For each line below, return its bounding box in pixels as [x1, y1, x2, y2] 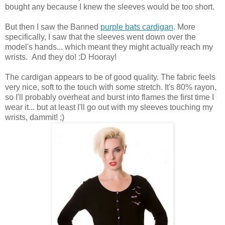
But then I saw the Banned [5, 22, 100, 31]
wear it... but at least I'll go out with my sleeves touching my [5, 102, 213, 111]
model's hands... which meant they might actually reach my [5, 42, 213, 51]
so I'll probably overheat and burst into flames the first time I [5, 92, 214, 101]
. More [173, 22, 195, 31]
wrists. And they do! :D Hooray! [5, 52, 117, 61]
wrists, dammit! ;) [5, 113, 64, 122]
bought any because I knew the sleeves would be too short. [5, 2, 214, 11]
